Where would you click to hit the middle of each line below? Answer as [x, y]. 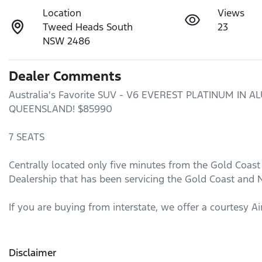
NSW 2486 [67, 41]
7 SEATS [28, 137]
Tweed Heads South [88, 27]
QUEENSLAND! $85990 [61, 108]
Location [62, 13]
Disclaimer [33, 252]
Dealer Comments [65, 76]
